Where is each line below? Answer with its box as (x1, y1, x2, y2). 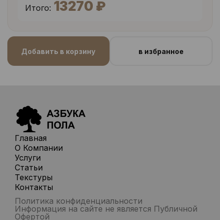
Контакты (15, 182, 53, 192)
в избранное (138, 47, 184, 55)
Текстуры (15, 172, 53, 182)
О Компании (15, 143, 63, 153)
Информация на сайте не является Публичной (15, 204, 197, 214)
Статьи (15, 163, 43, 172)
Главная (15, 133, 47, 143)
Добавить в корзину (21, 47, 96, 55)
